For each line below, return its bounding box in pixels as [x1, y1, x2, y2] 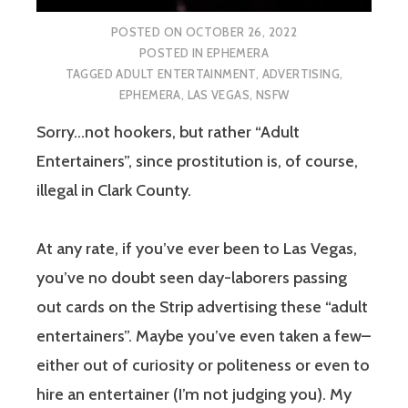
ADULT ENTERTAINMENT [116, 66, 256, 81]
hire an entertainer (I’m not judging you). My [36, 384, 352, 405]
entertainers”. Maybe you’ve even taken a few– [36, 326, 371, 347]
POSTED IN [138, 45, 207, 60]
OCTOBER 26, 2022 [185, 24, 298, 39]
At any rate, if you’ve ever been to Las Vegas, [36, 239, 357, 260]
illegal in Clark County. [36, 180, 191, 201]
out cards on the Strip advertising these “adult [36, 297, 368, 318]
